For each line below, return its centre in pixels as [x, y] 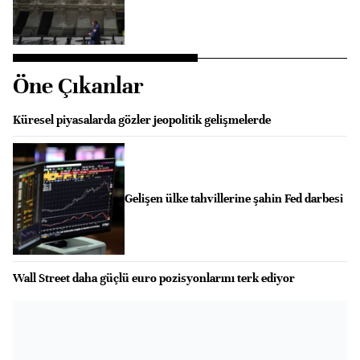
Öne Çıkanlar [78, 86]
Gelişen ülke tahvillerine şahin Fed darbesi [233, 199]
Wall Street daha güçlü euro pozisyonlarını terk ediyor [154, 278]
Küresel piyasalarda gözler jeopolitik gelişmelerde [142, 119]
